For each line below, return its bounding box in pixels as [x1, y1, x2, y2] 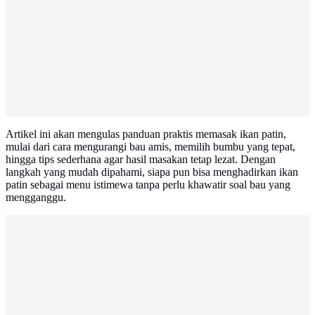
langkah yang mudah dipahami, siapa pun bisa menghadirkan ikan [6, 166, 298, 179]
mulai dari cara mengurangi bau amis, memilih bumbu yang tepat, [6, 141, 295, 153]
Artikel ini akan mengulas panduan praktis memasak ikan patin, [6, 128, 286, 141]
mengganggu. [6, 191, 66, 204]
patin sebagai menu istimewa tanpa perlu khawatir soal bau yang [6, 179, 290, 191]
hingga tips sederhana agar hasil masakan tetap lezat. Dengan [6, 153, 276, 166]
